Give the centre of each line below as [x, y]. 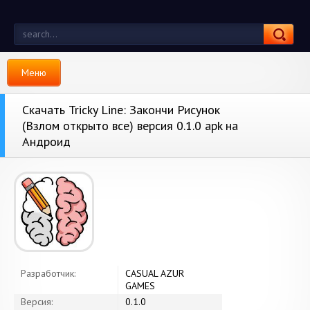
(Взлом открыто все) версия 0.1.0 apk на [130, 126]
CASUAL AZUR [155, 273]
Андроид [46, 142]
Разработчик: [48, 273]
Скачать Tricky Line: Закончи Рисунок [121, 110]
